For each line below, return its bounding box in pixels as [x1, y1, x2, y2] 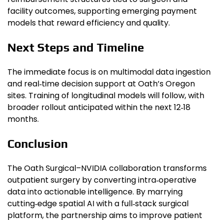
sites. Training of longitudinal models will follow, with [7, 89, 204, 101]
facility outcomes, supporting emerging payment [7, 5, 197, 17]
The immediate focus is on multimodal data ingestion [7, 66, 211, 78]
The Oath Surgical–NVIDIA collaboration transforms [7, 162, 207, 174]
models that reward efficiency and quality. [7, 17, 170, 29]
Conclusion [7, 137, 68, 150]
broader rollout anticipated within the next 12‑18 [7, 101, 191, 113]
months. [7, 113, 39, 125]
